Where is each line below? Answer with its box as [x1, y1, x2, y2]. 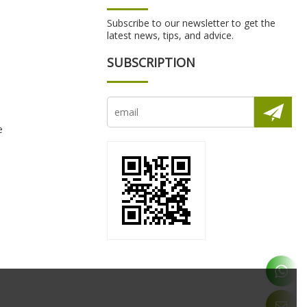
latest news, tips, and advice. [107, 29, 234, 42]
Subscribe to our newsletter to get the [107, 16, 275, 30]
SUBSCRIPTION [107, 54, 195, 71]
